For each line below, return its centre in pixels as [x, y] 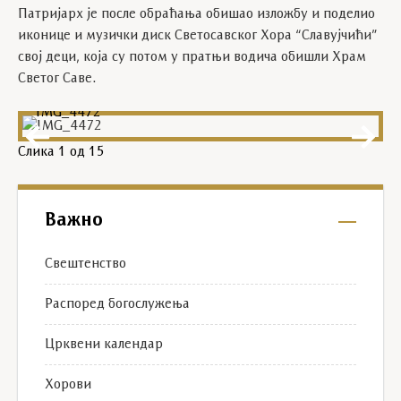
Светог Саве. [57, 79]
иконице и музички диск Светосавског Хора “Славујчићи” [198, 36]
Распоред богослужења [117, 304]
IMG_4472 [68, 113]
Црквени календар [104, 345]
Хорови [68, 385]
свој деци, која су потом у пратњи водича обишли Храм [192, 57]
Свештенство [85, 264]
